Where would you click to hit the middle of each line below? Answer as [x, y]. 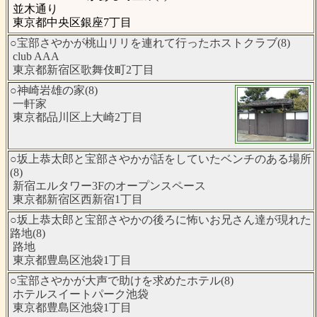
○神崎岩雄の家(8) [53, 91]
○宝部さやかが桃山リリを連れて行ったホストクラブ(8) [150, 43]
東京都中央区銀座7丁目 [70, 23]
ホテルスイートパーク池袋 [79, 294]
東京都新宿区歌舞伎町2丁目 [82, 70]
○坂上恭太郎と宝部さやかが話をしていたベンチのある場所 [160, 159]
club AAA [34, 57]
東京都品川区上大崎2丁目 [76, 117]
